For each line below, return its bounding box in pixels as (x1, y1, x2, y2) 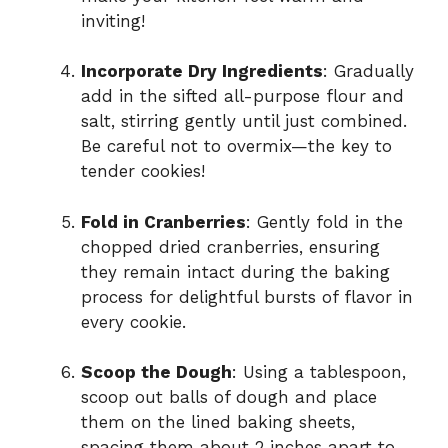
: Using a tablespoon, (232, 362, 406, 383)
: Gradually (323, 61, 414, 82)
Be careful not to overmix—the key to (81, 136, 392, 157)
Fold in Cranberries (81, 211, 246, 232)
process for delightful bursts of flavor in (81, 286, 413, 307)
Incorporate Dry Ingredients (81, 61, 323, 82)
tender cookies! (81, 161, 205, 182)
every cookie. (81, 311, 186, 332)
